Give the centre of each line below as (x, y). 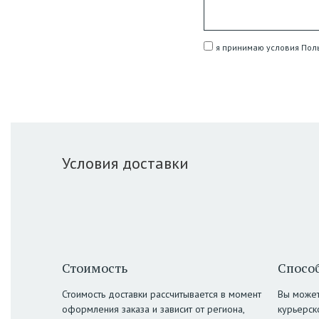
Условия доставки (125, 163)
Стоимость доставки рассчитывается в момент (162, 294)
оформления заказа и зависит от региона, (153, 309)
